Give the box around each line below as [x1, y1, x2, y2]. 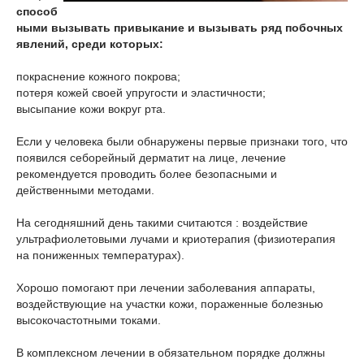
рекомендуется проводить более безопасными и [16, 167, 277, 180]
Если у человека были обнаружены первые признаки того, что [16, 135, 348, 148]
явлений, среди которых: [16, 37, 163, 50]
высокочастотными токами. [16, 314, 161, 327]
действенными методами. [16, 184, 154, 197]
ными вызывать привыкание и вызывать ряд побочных [16, 21, 343, 34]
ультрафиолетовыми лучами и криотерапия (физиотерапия [16, 232, 336, 245]
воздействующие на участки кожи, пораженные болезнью [16, 297, 323, 310]
